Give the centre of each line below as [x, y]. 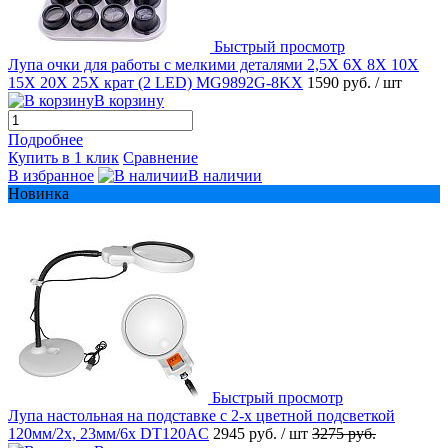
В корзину [129, 100]
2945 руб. [247, 433]
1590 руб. [341, 82]
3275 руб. [344, 433]
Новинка [38, 193]
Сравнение [160, 157]
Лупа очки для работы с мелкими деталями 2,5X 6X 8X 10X [213, 64]
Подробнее [45, 139]
